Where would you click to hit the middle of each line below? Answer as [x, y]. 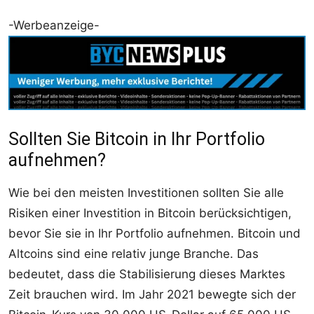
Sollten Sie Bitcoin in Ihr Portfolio [137, 139]
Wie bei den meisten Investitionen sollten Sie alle [146, 192]
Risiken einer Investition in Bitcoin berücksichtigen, [150, 213]
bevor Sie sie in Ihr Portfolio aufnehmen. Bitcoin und [155, 233]
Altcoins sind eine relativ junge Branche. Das [134, 253]
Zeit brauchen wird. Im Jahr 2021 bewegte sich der [152, 294]
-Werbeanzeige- [54, 25]
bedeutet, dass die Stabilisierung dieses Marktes [147, 274]
